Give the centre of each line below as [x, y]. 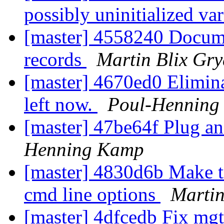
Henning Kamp [84, 149]
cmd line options [92, 194]
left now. [61, 104]
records [55, 59]
